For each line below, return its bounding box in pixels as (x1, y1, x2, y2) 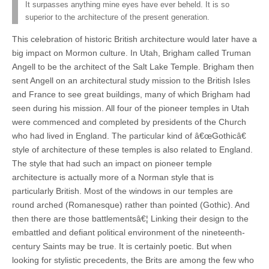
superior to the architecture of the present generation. (25, 13, 210, 22)
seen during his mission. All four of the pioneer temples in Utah (12, 103, 249, 113)
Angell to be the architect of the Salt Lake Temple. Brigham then (12, 61, 254, 71)
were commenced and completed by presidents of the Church (12, 116, 246, 127)
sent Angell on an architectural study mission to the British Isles (12, 75, 250, 85)
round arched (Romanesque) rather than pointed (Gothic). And (12, 199, 250, 210)
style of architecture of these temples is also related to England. (12, 144, 253, 154)
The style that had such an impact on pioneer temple (12, 158, 212, 168)
